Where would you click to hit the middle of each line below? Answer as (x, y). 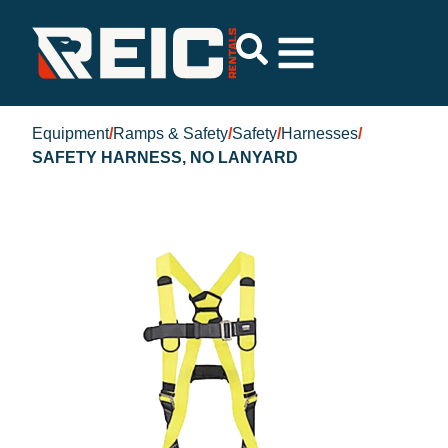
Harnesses (319, 133)
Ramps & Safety (170, 133)
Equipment (70, 133)
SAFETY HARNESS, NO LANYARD (165, 157)
